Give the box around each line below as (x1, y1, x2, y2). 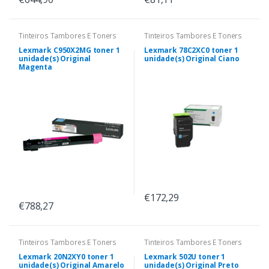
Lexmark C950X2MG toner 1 (19, 45, 120, 56)
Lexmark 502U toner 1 (144, 252, 226, 262)
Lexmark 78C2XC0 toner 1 (144, 45, 238, 56)
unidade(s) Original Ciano (144, 53, 240, 64)
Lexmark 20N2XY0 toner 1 (19, 252, 114, 262)
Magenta (19, 62, 52, 73)
